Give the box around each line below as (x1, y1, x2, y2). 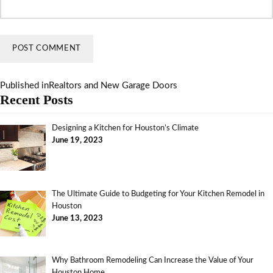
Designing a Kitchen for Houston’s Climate (51, 124, 199, 133)
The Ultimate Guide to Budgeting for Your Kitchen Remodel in (51, 190, 264, 199)
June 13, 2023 (51, 214, 103, 223)
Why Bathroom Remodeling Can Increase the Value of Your (51, 256, 253, 264)
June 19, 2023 (51, 136, 103, 145)
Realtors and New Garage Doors (49, 81, 177, 91)
